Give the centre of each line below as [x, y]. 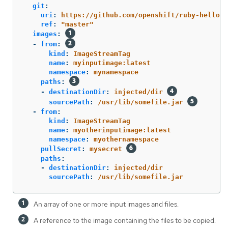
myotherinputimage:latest [122, 130]
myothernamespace [126, 139]
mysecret [106, 149]
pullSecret [61, 149]
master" [79, 24]
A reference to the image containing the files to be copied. [125, 221]
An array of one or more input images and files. [106, 204]
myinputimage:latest [112, 63]
